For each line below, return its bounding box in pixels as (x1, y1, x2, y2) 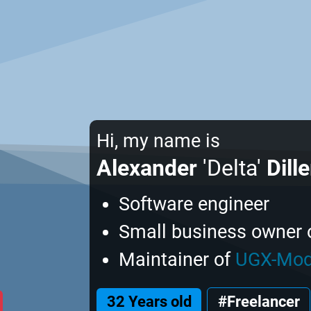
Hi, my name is (96, 130, 220, 153)
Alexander (96, 155, 197, 182)
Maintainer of (119, 249, 235, 271)
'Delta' (197, 155, 267, 182)
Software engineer (119, 193, 269, 215)
